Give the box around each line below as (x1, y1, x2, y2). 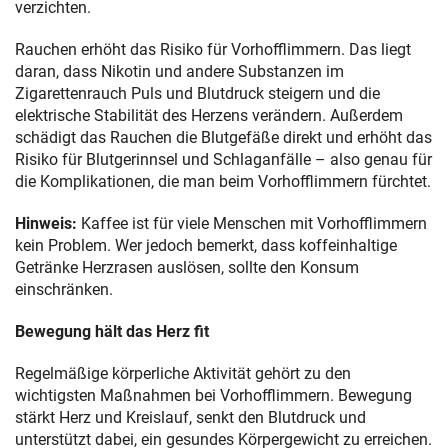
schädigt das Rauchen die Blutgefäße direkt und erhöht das (15, 127, 432, 147)
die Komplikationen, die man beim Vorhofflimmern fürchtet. (15, 171, 431, 191)
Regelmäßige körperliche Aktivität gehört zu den (15, 363, 351, 383)
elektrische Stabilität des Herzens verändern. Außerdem (15, 105, 403, 125)
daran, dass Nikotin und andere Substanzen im (15, 61, 344, 81)
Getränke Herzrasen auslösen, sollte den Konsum (15, 257, 359, 277)
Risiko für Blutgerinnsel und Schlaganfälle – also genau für (15, 149, 432, 169)
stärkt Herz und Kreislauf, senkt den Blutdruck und (15, 407, 366, 427)
